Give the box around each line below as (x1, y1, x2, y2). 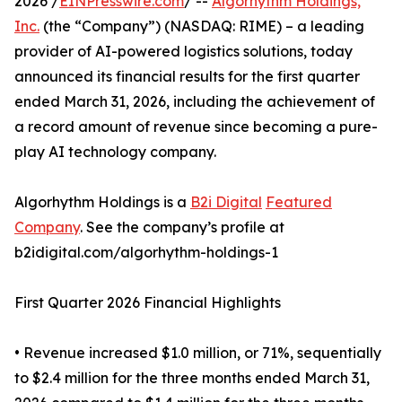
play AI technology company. (14, 143, 216, 162)
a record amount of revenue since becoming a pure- (14, 118, 378, 136)
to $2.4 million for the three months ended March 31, (14, 369, 370, 388)
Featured (266, 193, 332, 212)
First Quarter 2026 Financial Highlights (14, 293, 281, 312)
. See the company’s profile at (80, 218, 284, 237)
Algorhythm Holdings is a (14, 193, 190, 212)
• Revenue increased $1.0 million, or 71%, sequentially (14, 344, 381, 363)
